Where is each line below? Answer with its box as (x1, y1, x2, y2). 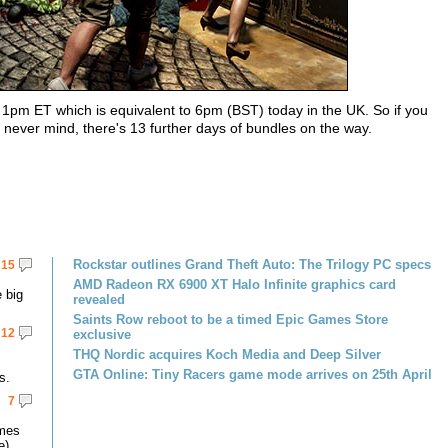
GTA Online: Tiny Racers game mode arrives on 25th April (73, 367, 432, 382)
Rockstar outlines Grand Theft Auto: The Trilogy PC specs (73, 257, 431, 272)
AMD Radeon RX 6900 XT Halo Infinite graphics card (73, 277, 396, 292)
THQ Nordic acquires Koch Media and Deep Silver (73, 347, 381, 362)
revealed (73, 292, 125, 307)
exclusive (73, 327, 131, 342)
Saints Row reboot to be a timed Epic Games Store (73, 312, 388, 327)
